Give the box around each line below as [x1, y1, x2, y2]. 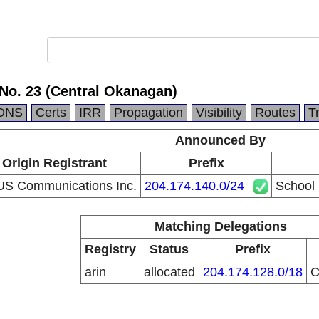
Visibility [196, 105, 242, 120]
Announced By [175, 133, 266, 147]
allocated [143, 265, 195, 279]
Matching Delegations [154, 219, 287, 234]
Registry [84, 242, 136, 256]
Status [150, 242, 189, 256]
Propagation [114, 105, 183, 120]
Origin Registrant [2, 156, 107, 170]
